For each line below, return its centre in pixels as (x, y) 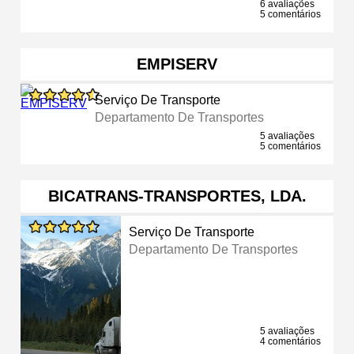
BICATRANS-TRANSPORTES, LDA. (177, 196)
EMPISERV (177, 64)
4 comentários (290, 341)
